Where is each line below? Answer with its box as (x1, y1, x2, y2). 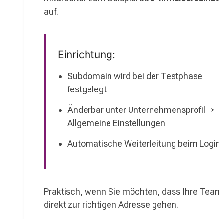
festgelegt (67, 84, 107, 94)
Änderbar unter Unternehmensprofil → (67, 105, 215, 115)
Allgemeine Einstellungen (67, 118, 165, 128)
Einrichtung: (58, 48, 115, 61)
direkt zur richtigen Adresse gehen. (44, 199, 178, 210)
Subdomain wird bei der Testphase (67, 71, 202, 81)
